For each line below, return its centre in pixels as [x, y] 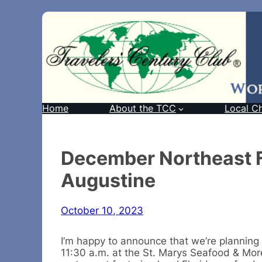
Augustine [108, 181]
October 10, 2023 [102, 210]
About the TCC [142, 109]
